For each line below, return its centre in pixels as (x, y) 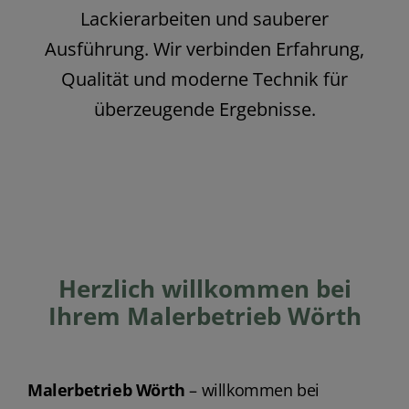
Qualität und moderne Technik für (204, 79)
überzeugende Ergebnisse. (204, 110)
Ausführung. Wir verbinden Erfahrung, (204, 49)
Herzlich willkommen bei (204, 288)
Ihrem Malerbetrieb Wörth (204, 316)
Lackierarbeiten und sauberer (204, 19)
